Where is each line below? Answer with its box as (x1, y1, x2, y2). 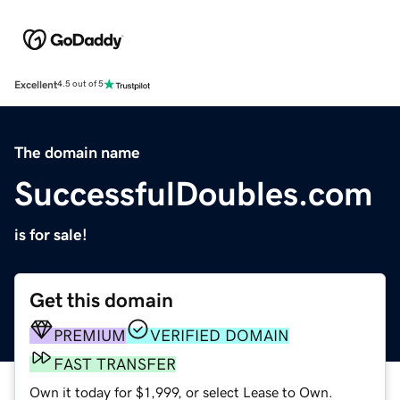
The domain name (14, 144, 140, 161)
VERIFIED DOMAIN (150, 327, 289, 344)
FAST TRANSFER (54, 355, 176, 372)
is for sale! (14, 226, 87, 243)
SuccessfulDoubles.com (14, 176, 373, 211)
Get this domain (29, 289, 173, 311)
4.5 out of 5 (57, 79, 104, 89)
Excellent (14, 79, 57, 90)
